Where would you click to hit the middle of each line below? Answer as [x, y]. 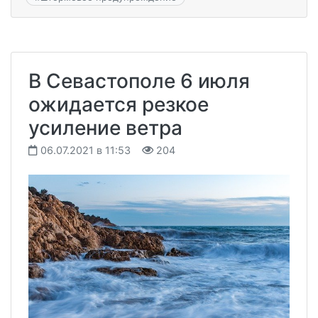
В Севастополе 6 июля [139, 81]
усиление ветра [105, 128]
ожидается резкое [119, 105]
